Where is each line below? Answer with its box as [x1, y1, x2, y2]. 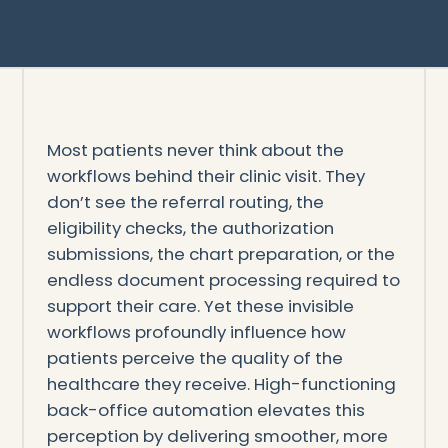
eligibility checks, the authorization [46, 215, 334, 240]
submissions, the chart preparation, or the [46, 241, 395, 266]
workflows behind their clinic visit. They [46, 163, 365, 188]
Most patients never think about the [46, 137, 344, 162]
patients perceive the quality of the [46, 345, 343, 370]
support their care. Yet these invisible [46, 293, 354, 318]
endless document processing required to [46, 267, 400, 292]
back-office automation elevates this [46, 397, 365, 422]
